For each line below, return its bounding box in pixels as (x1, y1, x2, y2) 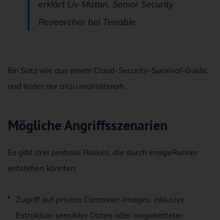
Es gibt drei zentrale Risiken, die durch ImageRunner (8, 147, 198, 157)
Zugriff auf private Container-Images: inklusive (16, 194, 185, 204)
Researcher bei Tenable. (38, 16, 137, 27)
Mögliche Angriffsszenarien (8, 115, 167, 134)
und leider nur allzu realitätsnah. (8, 81, 126, 91)
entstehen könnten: (8, 163, 77, 173)
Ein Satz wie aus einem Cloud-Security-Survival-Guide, (8, 65, 209, 75)
